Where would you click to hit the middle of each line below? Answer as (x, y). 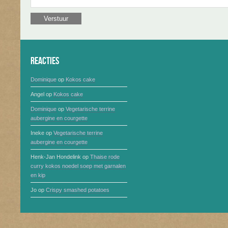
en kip (38, 175)
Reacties (45, 61)
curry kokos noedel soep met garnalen (78, 166)
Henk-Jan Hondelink (56, 157)
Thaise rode (105, 157)
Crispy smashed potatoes (78, 190)
